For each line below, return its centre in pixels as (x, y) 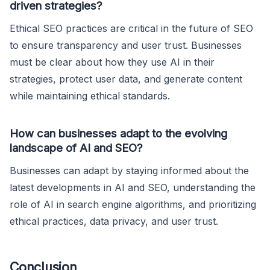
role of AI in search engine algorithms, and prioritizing (133, 204)
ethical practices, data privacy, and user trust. (114, 221)
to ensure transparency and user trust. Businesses (126, 45)
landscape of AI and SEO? (76, 147)
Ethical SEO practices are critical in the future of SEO (131, 28)
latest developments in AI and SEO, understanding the (133, 187)
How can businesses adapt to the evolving (118, 133)
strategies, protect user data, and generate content (126, 79)
